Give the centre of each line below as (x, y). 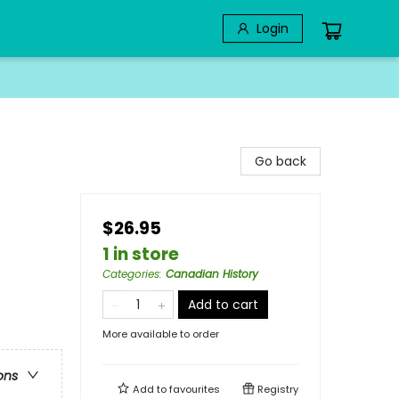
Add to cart (223, 305)
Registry (277, 389)
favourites (195, 389)
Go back (281, 161)
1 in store (141, 254)
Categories (131, 274)
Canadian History (212, 274)
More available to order (161, 334)
